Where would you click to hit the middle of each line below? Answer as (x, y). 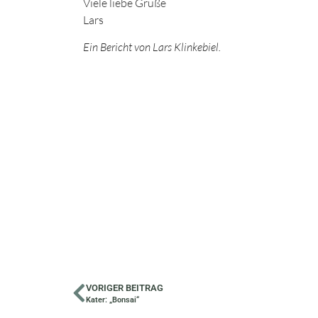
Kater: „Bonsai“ (113, 300)
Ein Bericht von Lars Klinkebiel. (152, 46)
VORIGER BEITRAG (125, 288)
